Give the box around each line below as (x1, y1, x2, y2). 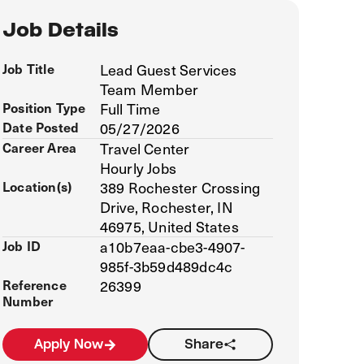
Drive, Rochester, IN (99, 196, 233, 218)
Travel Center (99, 137, 190, 159)
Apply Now (34, 336, 104, 352)
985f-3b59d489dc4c (99, 255, 233, 277)
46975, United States (99, 215, 239, 237)
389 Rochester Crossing (99, 176, 261, 198)
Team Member (99, 78, 199, 100)
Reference (2, 275, 67, 294)
